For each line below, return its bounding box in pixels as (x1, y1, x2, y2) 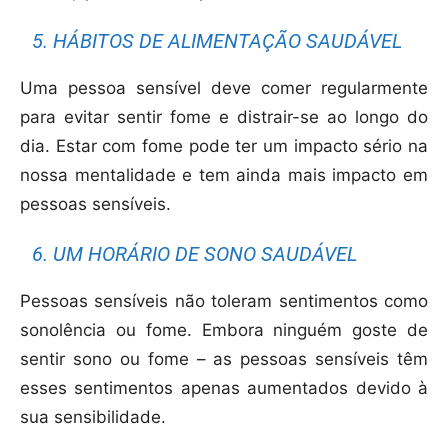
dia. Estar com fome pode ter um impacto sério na (20, 136, 428, 157)
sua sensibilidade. (20, 407, 166, 428)
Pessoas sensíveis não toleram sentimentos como (20, 291, 428, 312)
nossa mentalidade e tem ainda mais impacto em (20, 165, 428, 186)
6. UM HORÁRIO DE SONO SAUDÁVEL (32, 242, 358, 267)
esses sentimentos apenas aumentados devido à (20, 378, 428, 399)
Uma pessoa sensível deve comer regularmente (20, 78, 428, 99)
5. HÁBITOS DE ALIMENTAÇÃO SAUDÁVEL (32, 29, 403, 54)
